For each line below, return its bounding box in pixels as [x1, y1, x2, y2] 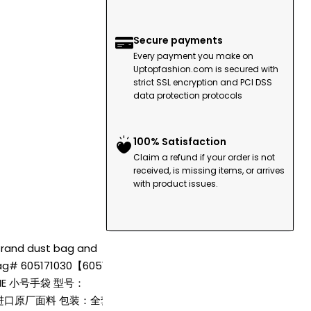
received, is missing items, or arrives [133, 165, 285, 176]
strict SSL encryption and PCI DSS [133, 76, 272, 88]
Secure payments [133, 33, 223, 47]
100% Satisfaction [133, 135, 226, 149]
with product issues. [133, 178, 218, 190]
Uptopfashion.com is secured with [133, 63, 278, 75]
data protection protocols [133, 90, 242, 101]
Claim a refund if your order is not [133, 151, 275, 163]
